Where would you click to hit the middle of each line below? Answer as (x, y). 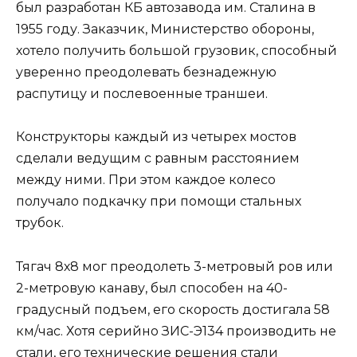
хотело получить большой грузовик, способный (177, 51)
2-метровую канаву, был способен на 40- (152, 288)
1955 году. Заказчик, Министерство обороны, (165, 29)
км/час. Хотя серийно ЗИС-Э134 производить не (176, 331)
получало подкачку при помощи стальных (159, 202)
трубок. (40, 223)
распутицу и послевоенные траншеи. (142, 94)
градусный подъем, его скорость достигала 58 (173, 309)
